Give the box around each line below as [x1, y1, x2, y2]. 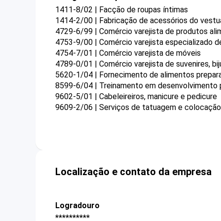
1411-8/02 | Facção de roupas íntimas [55, 4, 188, 14]
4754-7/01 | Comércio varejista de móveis [55, 48, 201, 58]
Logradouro [55, 200, 100, 210]
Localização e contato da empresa [55, 165, 212, 178]
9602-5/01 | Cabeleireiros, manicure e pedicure [55, 91, 217, 101]
